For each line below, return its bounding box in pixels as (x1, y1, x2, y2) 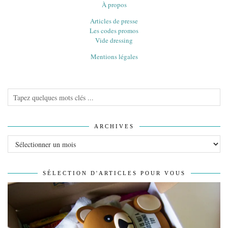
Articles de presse (90, 16, 138, 26)
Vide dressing (95, 36, 133, 45)
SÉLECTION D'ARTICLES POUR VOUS (42, 170, 186, 177)
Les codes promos (90, 26, 138, 36)
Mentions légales (90, 52, 138, 62)
